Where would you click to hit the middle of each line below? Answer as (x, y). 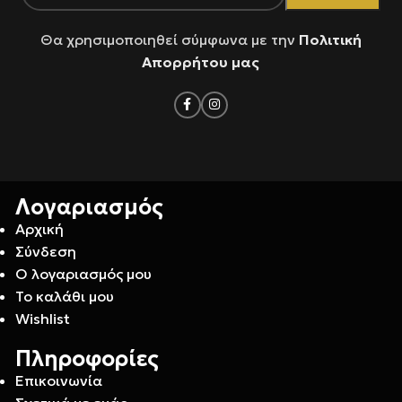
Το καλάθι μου (65, 296)
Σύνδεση (46, 251)
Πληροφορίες (87, 358)
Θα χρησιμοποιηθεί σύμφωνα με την (169, 39)
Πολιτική (330, 39)
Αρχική (39, 228)
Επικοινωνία (59, 380)
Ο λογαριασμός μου (83, 273)
